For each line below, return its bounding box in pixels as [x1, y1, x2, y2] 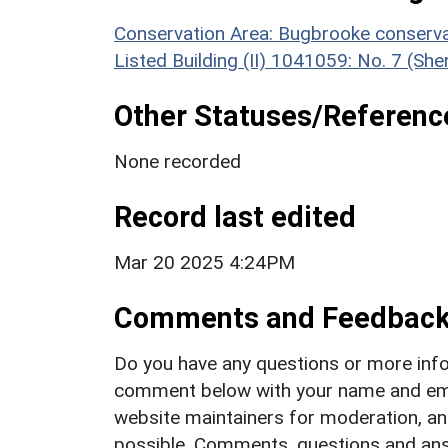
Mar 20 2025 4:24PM [114, 251, 295, 275]
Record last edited [114, 200, 356, 235]
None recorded [114, 150, 241, 174]
